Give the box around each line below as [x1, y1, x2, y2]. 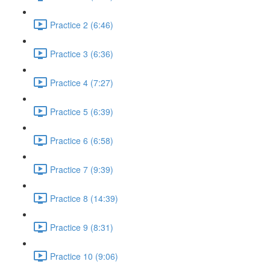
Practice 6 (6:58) [50, 134, 113, 146]
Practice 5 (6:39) [50, 105, 113, 118]
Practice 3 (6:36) [50, 47, 113, 60]
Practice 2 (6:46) [50, 18, 113, 31]
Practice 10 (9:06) [50, 250, 118, 262]
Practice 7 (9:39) [50, 163, 113, 175]
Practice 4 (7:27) [50, 76, 113, 89]
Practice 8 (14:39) [50, 192, 118, 204]
